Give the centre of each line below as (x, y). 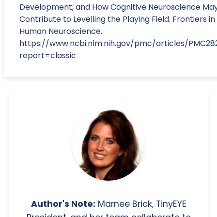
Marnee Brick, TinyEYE (141, 204)
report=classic (48, 55)
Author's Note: (63, 204)
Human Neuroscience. (61, 31)
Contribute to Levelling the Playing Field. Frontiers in (117, 19)
